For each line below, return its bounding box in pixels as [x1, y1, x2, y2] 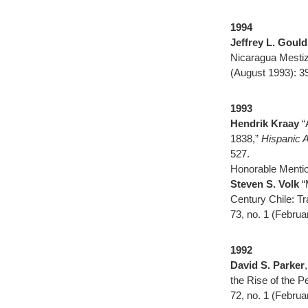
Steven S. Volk [230, 178, 299, 190]
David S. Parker [230, 259, 305, 271]
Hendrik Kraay [230, 118, 299, 129]
